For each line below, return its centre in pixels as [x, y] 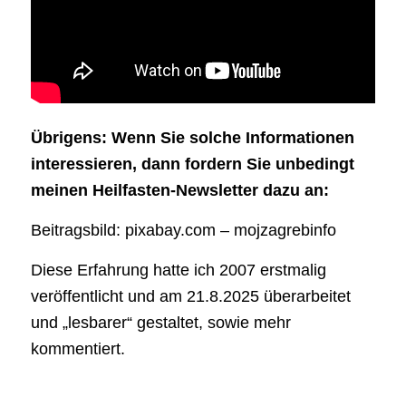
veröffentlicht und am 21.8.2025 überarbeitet [190, 297]
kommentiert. [77, 349]
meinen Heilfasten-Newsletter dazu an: [179, 190]
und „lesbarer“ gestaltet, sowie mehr [160, 323]
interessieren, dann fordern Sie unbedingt [192, 164]
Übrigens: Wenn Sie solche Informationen [192, 137]
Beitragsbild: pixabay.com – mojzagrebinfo [183, 231]
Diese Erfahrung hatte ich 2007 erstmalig [178, 271]
